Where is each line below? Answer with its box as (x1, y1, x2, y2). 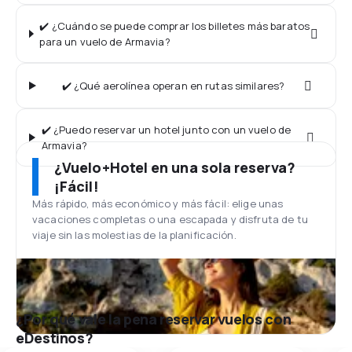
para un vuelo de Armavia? (39, 35, 170, 49)
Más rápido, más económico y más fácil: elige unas (32, 196, 284, 211)
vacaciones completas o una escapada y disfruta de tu (32, 212, 308, 226)
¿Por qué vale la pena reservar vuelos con (16, 310, 291, 328)
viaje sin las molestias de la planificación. (32, 228, 236, 242)
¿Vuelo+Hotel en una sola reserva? (54, 158, 295, 177)
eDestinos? (16, 328, 93, 347)
